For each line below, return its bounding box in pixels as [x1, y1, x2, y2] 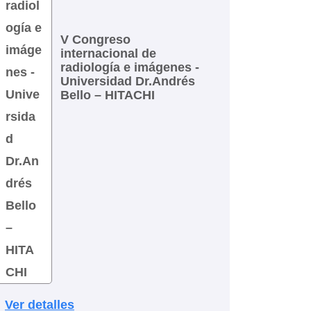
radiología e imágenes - [60, 60, 199, 74]
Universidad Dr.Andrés [60, 74, 195, 88]
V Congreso [60, 32, 131, 47]
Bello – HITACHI [60, 87, 155, 102]
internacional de [60, 46, 156, 60]
